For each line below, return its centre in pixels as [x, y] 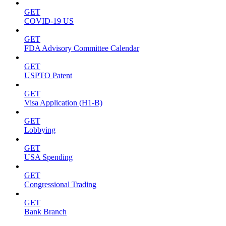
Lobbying [40, 130]
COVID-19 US [49, 21]
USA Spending [48, 157]
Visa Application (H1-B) [63, 103]
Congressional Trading [60, 185]
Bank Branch [45, 212]
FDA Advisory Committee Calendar [82, 48]
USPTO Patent [48, 76]
